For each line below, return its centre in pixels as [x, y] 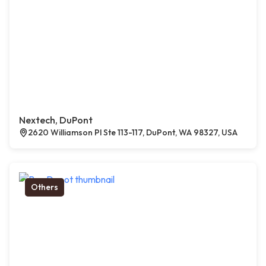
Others [45, 187]
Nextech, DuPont [56, 120]
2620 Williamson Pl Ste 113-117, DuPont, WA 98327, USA [133, 133]
